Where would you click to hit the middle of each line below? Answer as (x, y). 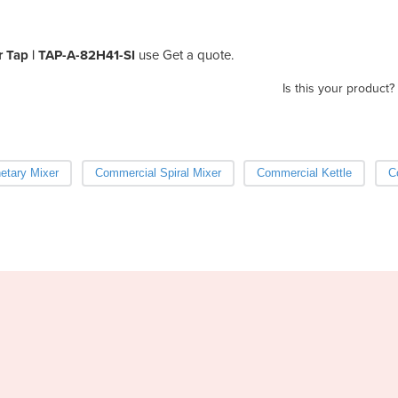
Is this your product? (338, 88)
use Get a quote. (184, 55)
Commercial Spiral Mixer (158, 172)
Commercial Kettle (304, 172)
